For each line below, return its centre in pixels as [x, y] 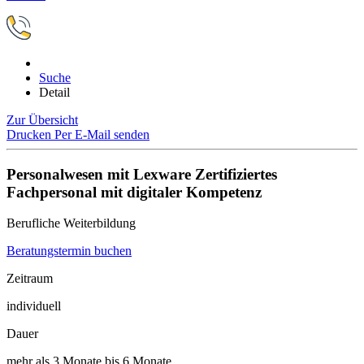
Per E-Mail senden [102, 134]
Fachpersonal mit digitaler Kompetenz [134, 192]
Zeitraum [30, 279]
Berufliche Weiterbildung [71, 223]
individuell [34, 306]
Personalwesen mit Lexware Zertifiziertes [142, 174]
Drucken [30, 134]
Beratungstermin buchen [69, 251]
